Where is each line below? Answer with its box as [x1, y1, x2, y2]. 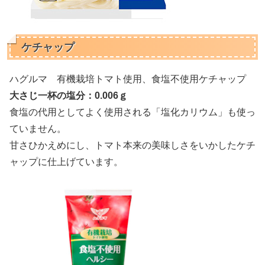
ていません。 [9, 124, 66, 134]
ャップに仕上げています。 [9, 157, 123, 167]
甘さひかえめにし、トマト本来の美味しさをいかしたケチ [9, 140, 256, 150]
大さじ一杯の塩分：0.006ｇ [9, 91, 128, 101]
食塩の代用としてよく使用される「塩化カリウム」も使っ [9, 107, 256, 117]
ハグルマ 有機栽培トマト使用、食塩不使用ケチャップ [9, 74, 246, 84]
